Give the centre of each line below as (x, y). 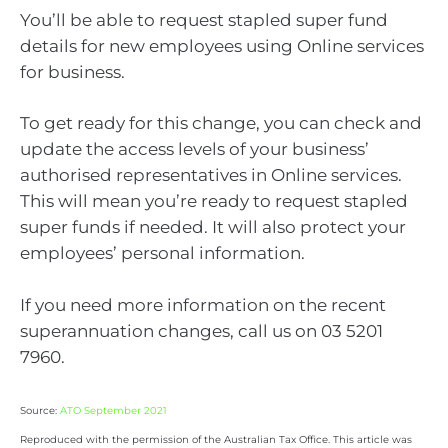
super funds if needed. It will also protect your (213, 227)
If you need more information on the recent (203, 304)
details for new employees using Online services (222, 45)
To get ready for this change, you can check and (221, 123)
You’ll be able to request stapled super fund (204, 19)
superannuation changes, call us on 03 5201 (201, 330)
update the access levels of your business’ (194, 149)
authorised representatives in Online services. (211, 175)
